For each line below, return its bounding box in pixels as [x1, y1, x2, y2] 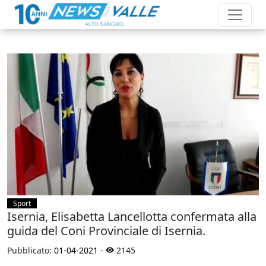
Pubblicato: [7, 244, 54, 256]
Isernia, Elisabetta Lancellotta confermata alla [7, 208, 256, 224]
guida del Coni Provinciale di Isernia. [7, 222, 205, 239]
